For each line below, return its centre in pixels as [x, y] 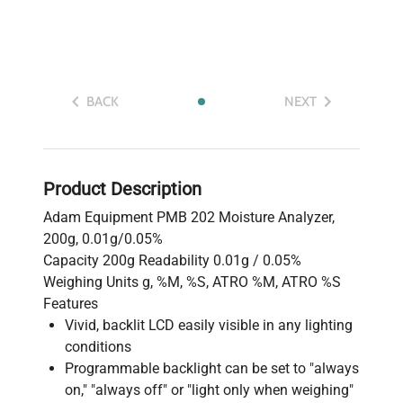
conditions [98, 347]
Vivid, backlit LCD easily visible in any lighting [209, 326]
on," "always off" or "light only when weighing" [209, 390]
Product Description [122, 189]
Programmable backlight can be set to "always [212, 369]
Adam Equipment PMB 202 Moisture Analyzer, [189, 218]
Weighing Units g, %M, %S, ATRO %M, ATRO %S [192, 282]
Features [71, 304]
